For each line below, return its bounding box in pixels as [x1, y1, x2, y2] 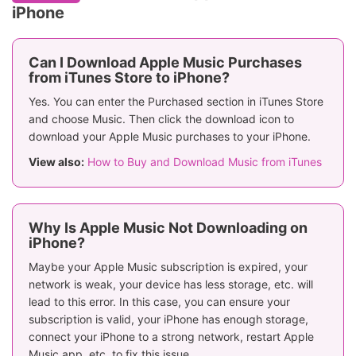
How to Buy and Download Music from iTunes [87, 155, 322, 169]
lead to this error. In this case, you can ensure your [29, 295, 290, 309]
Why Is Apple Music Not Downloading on [29, 219, 308, 237]
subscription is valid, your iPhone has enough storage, [29, 312, 308, 327]
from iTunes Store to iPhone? [29, 69, 230, 87]
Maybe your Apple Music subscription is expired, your [29, 260, 308, 274]
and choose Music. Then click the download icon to [29, 112, 294, 126]
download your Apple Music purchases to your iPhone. [29, 130, 311, 144]
